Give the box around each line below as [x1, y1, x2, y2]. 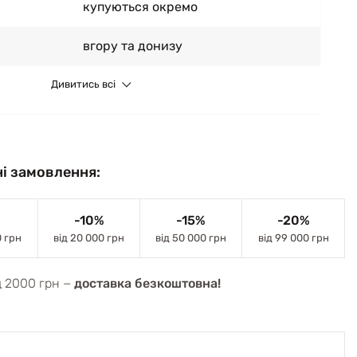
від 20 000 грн [53, 232, 124, 244]
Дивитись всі [51, 78, 116, 90]
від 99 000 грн [257, 232, 329, 244]
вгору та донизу [83, 38, 182, 53]
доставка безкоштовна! [74, 276, 221, 291]
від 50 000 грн [155, 232, 226, 244]
